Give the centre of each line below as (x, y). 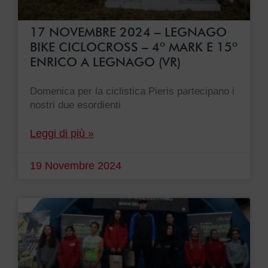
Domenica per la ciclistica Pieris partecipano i (132, 92)
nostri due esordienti (75, 105)
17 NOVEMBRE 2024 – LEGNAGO (128, 32)
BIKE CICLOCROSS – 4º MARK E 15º (134, 47)
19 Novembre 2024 (76, 166)
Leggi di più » (62, 134)
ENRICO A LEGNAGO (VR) (105, 62)
